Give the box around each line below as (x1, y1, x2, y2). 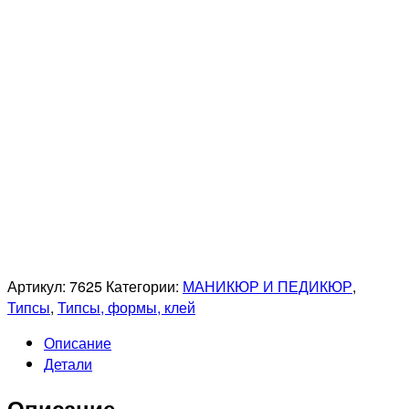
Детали (44, 353, 92, 375)
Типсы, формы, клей (58, 297, 195, 319)
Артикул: (7, 276, 69, 298)
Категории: (106, 276, 183, 298)
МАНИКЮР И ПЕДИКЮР (183, 276, 352, 298)
